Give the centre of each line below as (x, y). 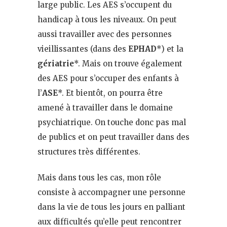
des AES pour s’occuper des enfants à (108, 78)
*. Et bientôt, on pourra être (110, 93)
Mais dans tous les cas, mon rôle (99, 177)
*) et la (170, 49)
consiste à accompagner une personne (111, 192)
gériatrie (56, 63)
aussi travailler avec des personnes (105, 34)
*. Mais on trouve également (128, 63)
